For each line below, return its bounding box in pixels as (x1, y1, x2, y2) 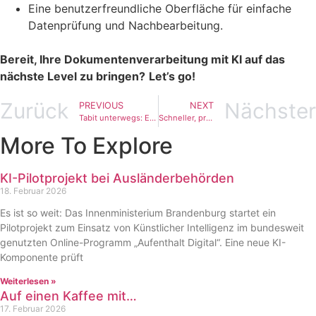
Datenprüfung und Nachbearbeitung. (28, 18, 223, 33)
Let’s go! (149, 69, 195, 84)
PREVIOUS (79, 99, 123, 111)
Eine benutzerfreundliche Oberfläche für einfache (28, 1, 291, 16)
